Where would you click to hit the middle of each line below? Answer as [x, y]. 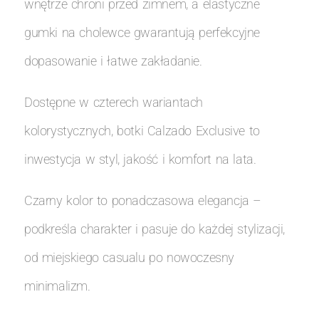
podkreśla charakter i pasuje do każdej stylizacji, [155, 229]
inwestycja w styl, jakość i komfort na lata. [140, 159]
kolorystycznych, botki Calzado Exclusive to [142, 130]
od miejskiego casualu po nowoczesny [130, 257]
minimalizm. [57, 286]
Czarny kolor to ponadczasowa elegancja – [143, 200]
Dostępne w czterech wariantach [114, 102]
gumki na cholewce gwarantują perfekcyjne [142, 32]
